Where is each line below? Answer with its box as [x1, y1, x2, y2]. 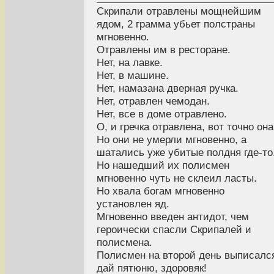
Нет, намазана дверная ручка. [97, 82, 239, 95]
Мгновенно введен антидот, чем [97, 210, 249, 223]
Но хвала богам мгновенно [97, 185, 224, 198]
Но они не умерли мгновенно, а [97, 133, 246, 146]
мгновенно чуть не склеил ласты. [97, 172, 257, 185]
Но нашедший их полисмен [97, 159, 229, 172]
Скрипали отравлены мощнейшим [97, 5, 261, 18]
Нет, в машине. [97, 69, 169, 82]
